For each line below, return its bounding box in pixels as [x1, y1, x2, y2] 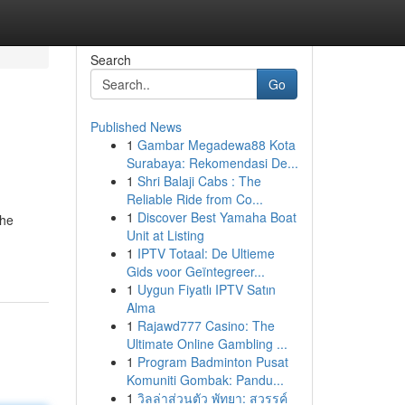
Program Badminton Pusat [137, 353, 288, 371]
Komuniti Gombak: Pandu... [126, 371, 284, 389]
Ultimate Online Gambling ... [126, 334, 287, 353]
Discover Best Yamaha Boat [137, 208, 297, 226]
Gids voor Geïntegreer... [126, 262, 265, 280]
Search [89, 51, 131, 69]
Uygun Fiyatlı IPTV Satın [137, 280, 276, 298]
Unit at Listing [126, 226, 204, 244]
